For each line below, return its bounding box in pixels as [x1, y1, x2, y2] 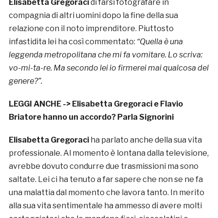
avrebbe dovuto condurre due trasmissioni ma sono [8, 162, 199, 171]
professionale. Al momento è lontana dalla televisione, [8, 148, 209, 158]
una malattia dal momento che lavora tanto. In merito [8, 188, 204, 198]
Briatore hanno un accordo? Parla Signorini [8, 112, 174, 122]
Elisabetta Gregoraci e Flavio [72, 99, 183, 109]
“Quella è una [136, 37, 183, 47]
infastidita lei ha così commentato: [8, 37, 137, 47]
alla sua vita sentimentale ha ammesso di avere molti [8, 201, 202, 211]
